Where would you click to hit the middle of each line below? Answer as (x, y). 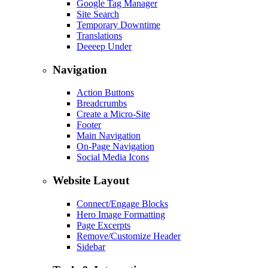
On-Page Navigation (115, 147)
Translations (99, 35)
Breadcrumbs (102, 103)
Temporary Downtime (118, 25)
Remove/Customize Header (129, 236)
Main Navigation (109, 136)
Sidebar (91, 246)
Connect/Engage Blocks (122, 203)
